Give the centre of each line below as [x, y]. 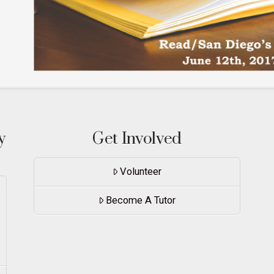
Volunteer [141, 172]
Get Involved [137, 139]
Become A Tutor [141, 200]
